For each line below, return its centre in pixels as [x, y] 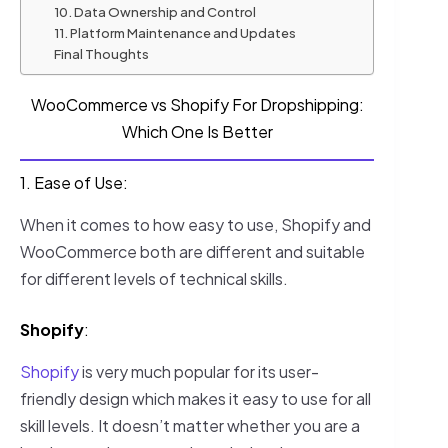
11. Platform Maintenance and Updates [174, 32]
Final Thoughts [101, 53]
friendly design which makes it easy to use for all [195, 399]
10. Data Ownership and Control [154, 11]
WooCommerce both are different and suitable [192, 252]
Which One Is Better [197, 131]
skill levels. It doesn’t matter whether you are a [190, 426]
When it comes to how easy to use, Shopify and [195, 225]
